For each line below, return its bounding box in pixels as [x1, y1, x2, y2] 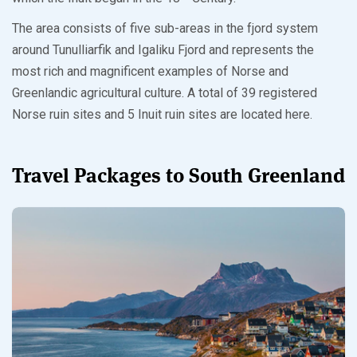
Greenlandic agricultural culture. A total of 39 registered [12, 85, 317, 101]
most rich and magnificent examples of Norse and [12, 64, 288, 80]
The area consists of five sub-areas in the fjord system [12, 21, 318, 37]
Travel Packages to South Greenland [12, 163, 345, 189]
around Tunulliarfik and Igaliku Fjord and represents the [12, 42, 314, 58]
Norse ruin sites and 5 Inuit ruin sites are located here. [12, 107, 312, 123]
